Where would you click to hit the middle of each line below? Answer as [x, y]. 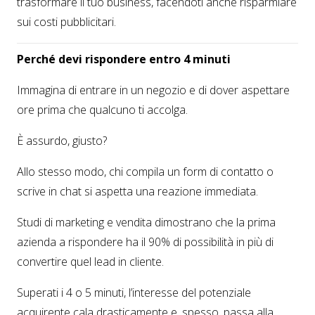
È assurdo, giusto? [62, 141]
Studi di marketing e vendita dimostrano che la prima [146, 222]
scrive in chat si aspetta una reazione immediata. [137, 191]
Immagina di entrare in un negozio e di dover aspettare [153, 90]
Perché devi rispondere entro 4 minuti [124, 59]
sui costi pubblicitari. [66, 22]
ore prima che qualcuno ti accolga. [102, 110]
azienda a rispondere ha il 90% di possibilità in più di [145, 242]
